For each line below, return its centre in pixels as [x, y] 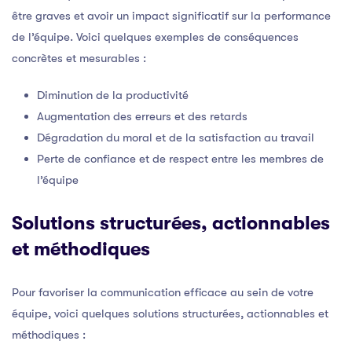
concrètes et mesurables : [79, 58]
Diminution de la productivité [113, 95]
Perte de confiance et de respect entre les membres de [180, 158]
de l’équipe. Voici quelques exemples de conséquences [155, 37]
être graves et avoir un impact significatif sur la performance [171, 15]
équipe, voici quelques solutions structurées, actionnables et [170, 313]
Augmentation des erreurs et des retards [142, 116]
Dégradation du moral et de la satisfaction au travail [176, 137]
